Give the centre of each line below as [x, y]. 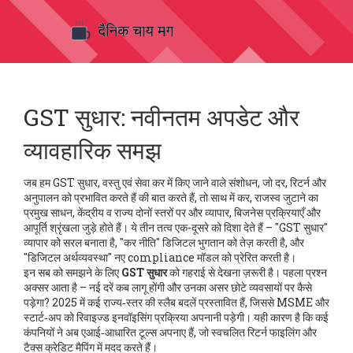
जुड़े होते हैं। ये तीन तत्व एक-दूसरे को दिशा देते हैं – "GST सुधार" [204, 227]
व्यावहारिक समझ [93, 150]
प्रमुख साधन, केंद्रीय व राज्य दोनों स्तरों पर [105, 212]
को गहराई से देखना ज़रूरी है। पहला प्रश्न [247, 272]
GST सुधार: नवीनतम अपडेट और [162, 117]
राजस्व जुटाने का [286, 197]
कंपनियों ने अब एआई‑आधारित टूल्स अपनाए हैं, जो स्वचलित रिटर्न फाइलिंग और [170, 332]
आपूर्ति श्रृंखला [52, 227]
